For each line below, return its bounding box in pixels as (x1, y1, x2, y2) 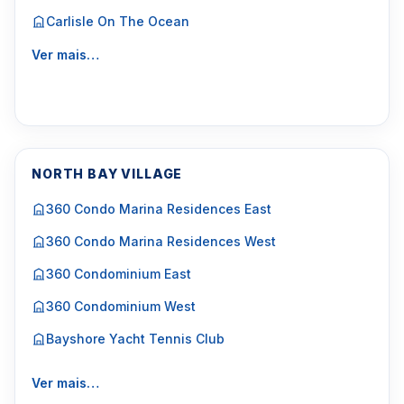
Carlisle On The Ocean (46, 14, 189, 29)
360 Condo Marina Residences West (46, 234, 276, 249)
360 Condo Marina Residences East (46, 201, 271, 216)
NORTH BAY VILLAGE (32, 166, 183, 181)
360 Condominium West (46, 298, 196, 314)
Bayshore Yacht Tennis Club (46, 331, 225, 346)
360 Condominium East (46, 266, 191, 281)
